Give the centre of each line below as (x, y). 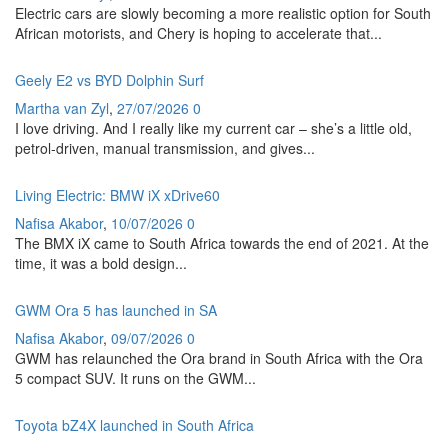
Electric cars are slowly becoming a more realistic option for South (223, 12)
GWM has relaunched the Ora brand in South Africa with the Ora (219, 357)
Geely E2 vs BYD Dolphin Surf (109, 79)
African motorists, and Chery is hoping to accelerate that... (198, 32)
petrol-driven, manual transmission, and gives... (165, 147)
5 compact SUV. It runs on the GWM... (135, 377)
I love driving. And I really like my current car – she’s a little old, (213, 127)
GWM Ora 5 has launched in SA (116, 309)
